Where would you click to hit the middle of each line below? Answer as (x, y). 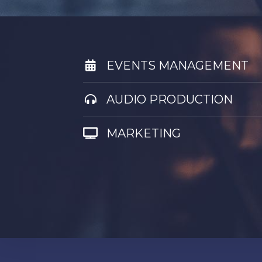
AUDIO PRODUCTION (170, 99)
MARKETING (144, 133)
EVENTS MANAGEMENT (177, 65)
